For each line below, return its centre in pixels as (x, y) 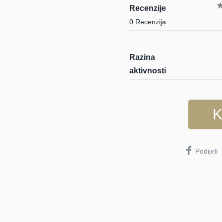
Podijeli (206, 151)
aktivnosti (148, 71)
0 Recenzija (148, 22)
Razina (142, 57)
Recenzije (148, 8)
